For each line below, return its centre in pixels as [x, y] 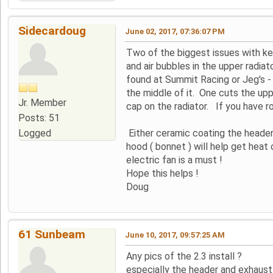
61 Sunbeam [52, 234]
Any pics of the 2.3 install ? [184, 256]
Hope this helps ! [162, 173]
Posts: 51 [39, 118]
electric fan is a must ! [174, 160]
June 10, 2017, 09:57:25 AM [175, 235]
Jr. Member [42, 102]
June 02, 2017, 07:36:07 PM [175, 31]
